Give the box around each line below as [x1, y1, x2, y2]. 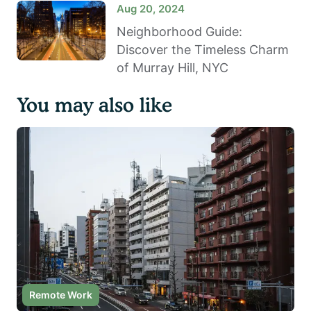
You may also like [17, 93, 172, 117]
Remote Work [29, 289, 92, 301]
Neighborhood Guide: [117, 24, 242, 40]
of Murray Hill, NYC [117, 60, 228, 76]
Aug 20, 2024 [117, 2, 185, 16]
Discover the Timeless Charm [117, 42, 289, 58]
